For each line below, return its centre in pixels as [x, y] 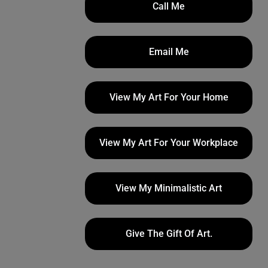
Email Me [169, 52]
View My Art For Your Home [169, 98]
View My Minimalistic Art [169, 188]
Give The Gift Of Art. [169, 234]
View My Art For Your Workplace [169, 143]
